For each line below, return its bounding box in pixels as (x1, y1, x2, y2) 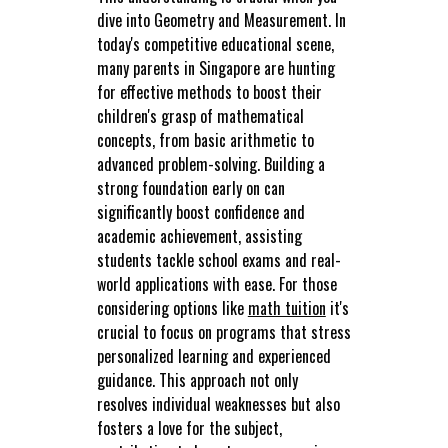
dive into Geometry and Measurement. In (96, 8, 346, 33)
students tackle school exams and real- (96, 248, 341, 273)
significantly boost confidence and (96, 200, 305, 225)
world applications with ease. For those (96, 272, 337, 297)
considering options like (96, 296, 248, 321)
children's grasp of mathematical (96, 104, 304, 129)
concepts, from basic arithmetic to (96, 128, 314, 153)
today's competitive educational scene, (96, 32, 334, 57)
